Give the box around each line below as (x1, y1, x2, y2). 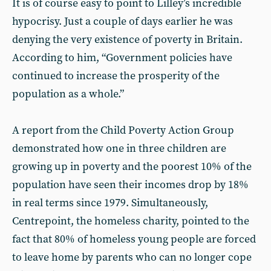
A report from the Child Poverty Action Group (12, 123, 234, 137)
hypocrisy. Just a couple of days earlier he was (12, 15, 233, 28)
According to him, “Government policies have (12, 51, 232, 65)
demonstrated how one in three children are (12, 142, 226, 155)
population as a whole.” (12, 87, 124, 101)
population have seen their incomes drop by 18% (12, 178, 249, 192)
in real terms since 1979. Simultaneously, (12, 196, 208, 210)
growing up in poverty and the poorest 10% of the (12, 160, 252, 174)
